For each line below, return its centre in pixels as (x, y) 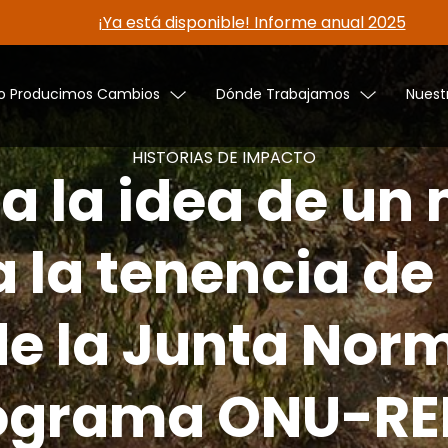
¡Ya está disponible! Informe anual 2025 (251, 22)
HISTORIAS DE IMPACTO (224, 157)
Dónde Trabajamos (283, 94)
